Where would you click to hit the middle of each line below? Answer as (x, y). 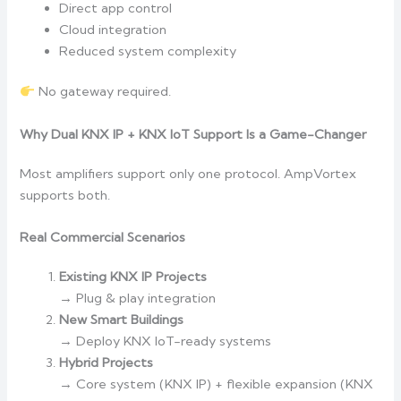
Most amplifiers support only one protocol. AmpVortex (188, 173)
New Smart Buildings (122, 320)
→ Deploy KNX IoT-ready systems (166, 341)
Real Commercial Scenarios (103, 238)
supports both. (65, 195)
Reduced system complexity (148, 51)
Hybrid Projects (107, 363)
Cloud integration (113, 29)
